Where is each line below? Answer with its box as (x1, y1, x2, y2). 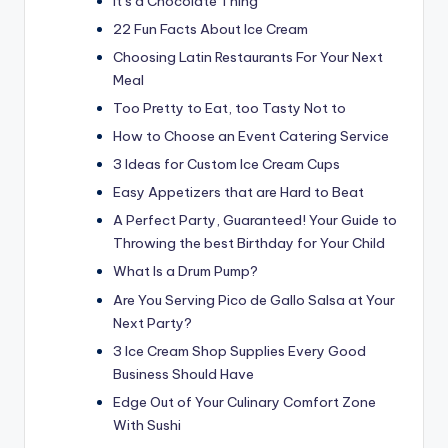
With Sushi (113, 415, 181, 434)
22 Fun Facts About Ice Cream (113, 19, 308, 38)
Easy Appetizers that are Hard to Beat (113, 183, 364, 202)
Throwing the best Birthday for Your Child (113, 234, 385, 253)
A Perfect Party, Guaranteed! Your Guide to (113, 211, 397, 230)
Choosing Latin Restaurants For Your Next (113, 47, 383, 66)
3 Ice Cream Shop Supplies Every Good (113, 341, 366, 360)
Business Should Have (113, 364, 254, 383)
